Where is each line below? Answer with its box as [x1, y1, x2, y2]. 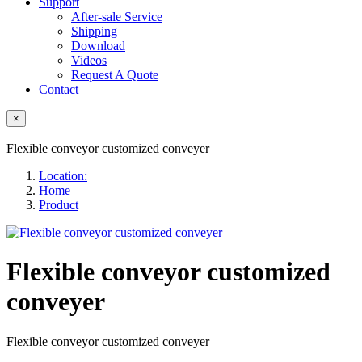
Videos [71, 53, 107, 67]
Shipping [71, 24, 117, 38]
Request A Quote [71, 68, 158, 82]
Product [39, 198, 78, 212]
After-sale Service [71, 10, 162, 23]
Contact [39, 82, 78, 96]
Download [71, 39, 125, 53]
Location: [39, 169, 87, 183]
